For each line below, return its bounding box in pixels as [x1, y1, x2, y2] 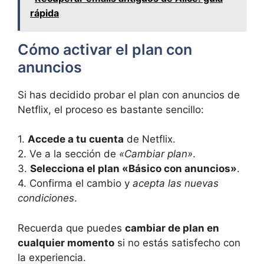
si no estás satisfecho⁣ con [114, 236, 240, 249]
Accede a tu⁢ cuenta [28, 133, 124, 146]
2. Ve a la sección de [18, 148, 119, 160]
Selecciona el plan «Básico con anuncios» [30, 163, 237, 175]
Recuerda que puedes [18, 222, 125, 234]
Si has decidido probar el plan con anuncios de [18, 88, 240, 101]
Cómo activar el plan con [18, 40, 192, 58]
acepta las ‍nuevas [133, 177, 219, 190]
